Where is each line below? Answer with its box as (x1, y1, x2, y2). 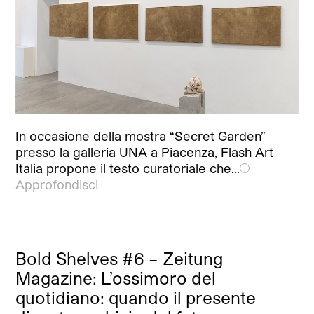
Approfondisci (15, 177, 99, 193)
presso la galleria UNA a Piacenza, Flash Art (15, 144, 274, 161)
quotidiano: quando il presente (15, 287, 257, 308)
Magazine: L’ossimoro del (15, 268, 217, 289)
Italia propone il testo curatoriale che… (15, 161, 240, 177)
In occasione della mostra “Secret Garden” (15, 128, 266, 144)
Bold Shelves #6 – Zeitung (15, 248, 224, 269)
